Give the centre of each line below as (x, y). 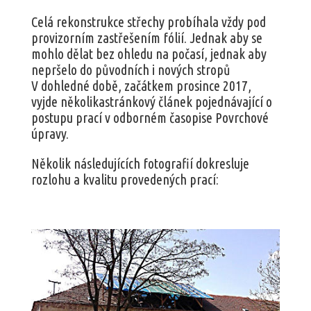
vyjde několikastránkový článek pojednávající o (151, 101)
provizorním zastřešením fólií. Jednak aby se (146, 37)
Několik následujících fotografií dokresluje (140, 163)
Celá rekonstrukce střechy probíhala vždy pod (148, 22)
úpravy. (50, 133)
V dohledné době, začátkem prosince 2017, (141, 85)
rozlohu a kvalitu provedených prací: (125, 179)
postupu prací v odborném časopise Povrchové (150, 117)
